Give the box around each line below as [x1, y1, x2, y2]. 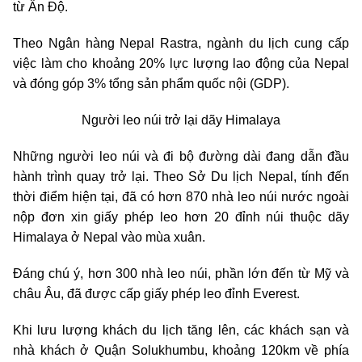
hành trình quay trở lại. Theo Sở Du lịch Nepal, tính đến [13, 169, 349, 183]
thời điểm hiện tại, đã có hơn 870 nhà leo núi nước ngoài [13, 189, 349, 204]
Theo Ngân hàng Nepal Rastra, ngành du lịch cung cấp [13, 36, 349, 50]
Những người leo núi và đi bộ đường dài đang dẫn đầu [13, 149, 349, 163]
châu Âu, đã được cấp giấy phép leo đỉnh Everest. [13, 286, 300, 301]
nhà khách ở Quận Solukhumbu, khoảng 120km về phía [13, 343, 349, 357]
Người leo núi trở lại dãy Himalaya [82, 112, 280, 127]
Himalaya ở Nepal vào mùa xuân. [13, 229, 205, 244]
